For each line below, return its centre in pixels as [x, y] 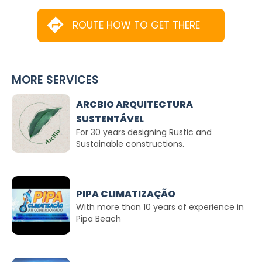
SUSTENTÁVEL [110, 119]
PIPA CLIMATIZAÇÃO [126, 194]
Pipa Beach [99, 218]
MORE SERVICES [55, 80]
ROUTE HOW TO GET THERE [136, 25]
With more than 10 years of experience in [160, 207]
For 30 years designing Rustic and [144, 132]
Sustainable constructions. [130, 144]
